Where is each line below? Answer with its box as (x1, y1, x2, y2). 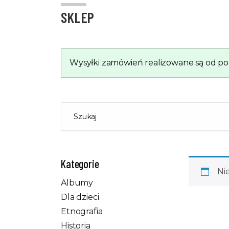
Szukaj (74, 111, 97, 121)
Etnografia (61, 206, 103, 216)
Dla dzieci (61, 192, 99, 202)
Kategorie (61, 156, 99, 170)
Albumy (61, 177, 94, 188)
